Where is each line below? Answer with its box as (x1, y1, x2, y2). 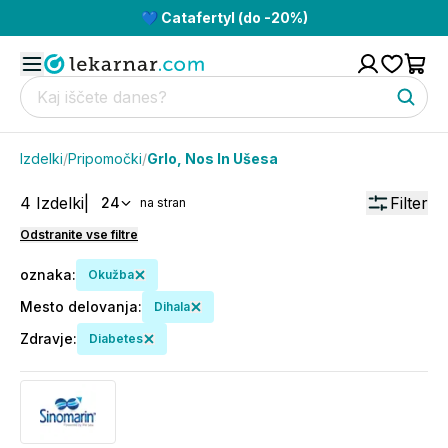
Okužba (88, 267, 134, 282)
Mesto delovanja (20, 298, 138, 315)
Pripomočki (68, 150, 142, 167)
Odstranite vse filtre (20, 227, 138, 242)
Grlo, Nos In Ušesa (147, 150, 278, 167)
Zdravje (20, 330, 73, 347)
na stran (140, 195, 186, 210)
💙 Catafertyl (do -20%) (140, 9, 308, 26)
